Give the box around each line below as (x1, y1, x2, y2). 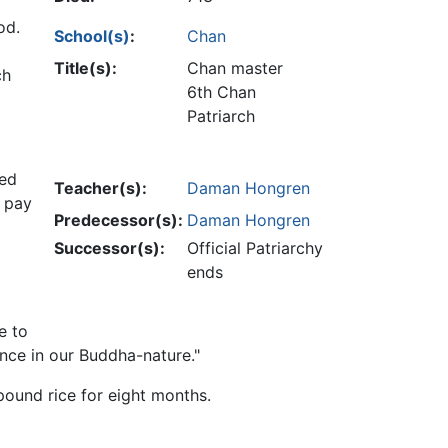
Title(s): (54, 58, 117, 79)
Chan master (187, 58, 283, 79)
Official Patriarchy (187, 238, 323, 259)
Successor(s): (54, 238, 165, 259)
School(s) (54, 26, 130, 47)
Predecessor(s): (54, 210, 183, 231)
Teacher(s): (54, 178, 147, 199)
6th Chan (187, 82, 256, 103)
